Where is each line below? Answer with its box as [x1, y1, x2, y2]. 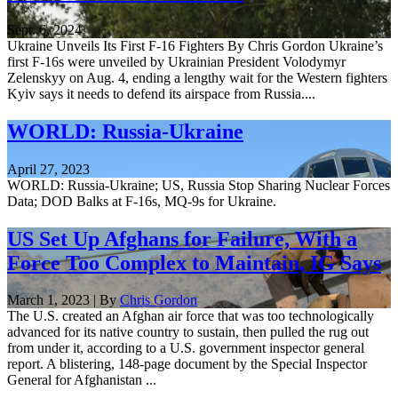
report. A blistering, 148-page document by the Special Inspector [7, 356, 367, 372]
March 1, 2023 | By [7, 292, 120, 308]
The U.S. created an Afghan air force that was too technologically [7, 308, 374, 324]
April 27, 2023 [7, 161, 90, 177]
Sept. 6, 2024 [7, 21, 82, 37]
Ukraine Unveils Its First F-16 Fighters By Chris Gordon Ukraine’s [7, 37, 383, 53]
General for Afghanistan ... [7, 372, 156, 388]
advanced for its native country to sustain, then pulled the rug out [7, 324, 369, 340]
